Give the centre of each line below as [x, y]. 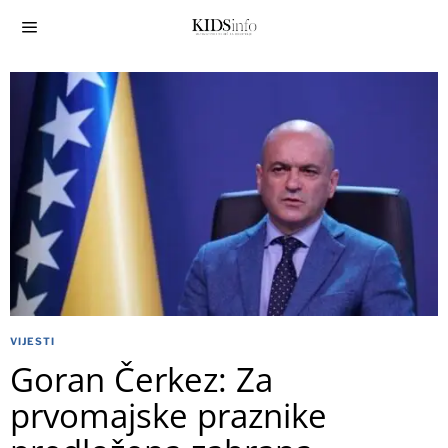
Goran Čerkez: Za [141, 380]
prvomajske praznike [168, 416]
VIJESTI [32, 341]
